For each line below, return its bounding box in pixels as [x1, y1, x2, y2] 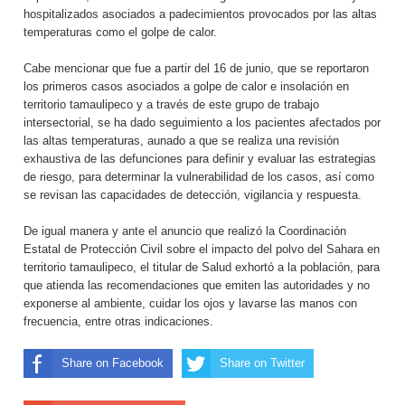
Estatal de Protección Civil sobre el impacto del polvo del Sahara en [24, 242, 380, 257]
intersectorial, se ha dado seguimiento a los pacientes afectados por [24, 116, 381, 130]
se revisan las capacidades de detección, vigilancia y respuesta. [24, 188, 362, 202]
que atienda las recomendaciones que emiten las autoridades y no [24, 278, 370, 293]
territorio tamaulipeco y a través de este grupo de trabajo [24, 98, 319, 112]
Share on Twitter [220, 356, 305, 371]
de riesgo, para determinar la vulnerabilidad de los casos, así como [24, 170, 374, 184]
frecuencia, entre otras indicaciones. [24, 315, 213, 329]
